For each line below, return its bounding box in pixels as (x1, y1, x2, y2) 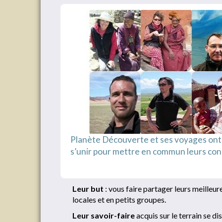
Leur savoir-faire (72, 211, 135, 220)
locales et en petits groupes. (72, 195, 166, 204)
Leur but (72, 184, 104, 193)
